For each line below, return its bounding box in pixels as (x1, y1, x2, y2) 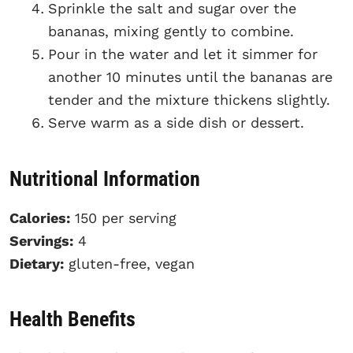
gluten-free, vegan (64, 255, 195, 272)
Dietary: (9, 255, 64, 272)
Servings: (9, 232, 73, 249)
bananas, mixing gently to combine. (48, 22, 294, 39)
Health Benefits (9, 307, 136, 332)
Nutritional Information (9, 166, 200, 191)
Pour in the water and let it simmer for (48, 45, 318, 62)
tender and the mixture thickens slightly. (48, 91, 330, 108)
